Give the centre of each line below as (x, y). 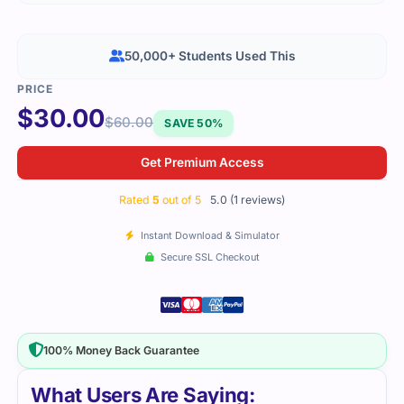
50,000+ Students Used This (210, 56)
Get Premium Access (202, 163)
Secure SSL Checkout (208, 257)
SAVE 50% (193, 124)
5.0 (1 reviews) (248, 199)
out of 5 (180, 199)
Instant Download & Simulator (208, 236)
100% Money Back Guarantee (121, 350)
